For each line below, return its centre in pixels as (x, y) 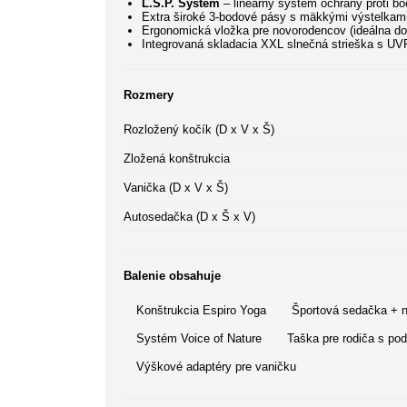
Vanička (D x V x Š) (176, 188)
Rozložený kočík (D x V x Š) (199, 130)
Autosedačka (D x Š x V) (189, 217)
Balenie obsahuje (172, 276)
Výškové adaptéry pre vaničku (216, 367)
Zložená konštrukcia (177, 159)
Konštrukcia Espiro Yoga (201, 311)
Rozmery (149, 95)
